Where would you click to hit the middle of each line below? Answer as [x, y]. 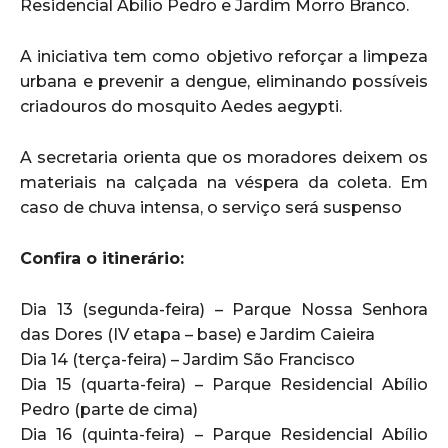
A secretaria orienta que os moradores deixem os [224, 157]
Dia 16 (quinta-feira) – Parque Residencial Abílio [224, 434]
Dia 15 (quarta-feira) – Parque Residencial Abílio [224, 384]
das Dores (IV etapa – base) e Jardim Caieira [197, 334]
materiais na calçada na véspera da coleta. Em [224, 182]
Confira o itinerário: [102, 258]
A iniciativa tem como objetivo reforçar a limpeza [224, 56]
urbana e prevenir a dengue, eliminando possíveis [224, 81]
